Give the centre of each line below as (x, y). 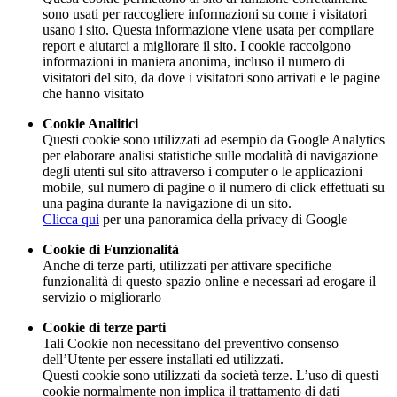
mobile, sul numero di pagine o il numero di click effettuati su (214, 187)
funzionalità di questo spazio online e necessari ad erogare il (209, 281)
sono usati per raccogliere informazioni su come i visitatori (205, 13)
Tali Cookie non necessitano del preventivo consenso (191, 343)
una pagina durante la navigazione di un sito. (167, 203)
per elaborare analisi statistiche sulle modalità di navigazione (210, 155)
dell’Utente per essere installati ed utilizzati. (163, 359)
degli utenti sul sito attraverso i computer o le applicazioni (202, 171)
